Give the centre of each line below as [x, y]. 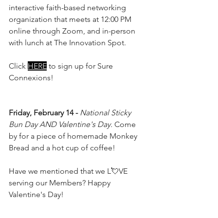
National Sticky [106, 112]
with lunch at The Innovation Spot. [67, 42]
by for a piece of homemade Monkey [74, 136]
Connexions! [31, 77]
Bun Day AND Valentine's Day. [61, 124]
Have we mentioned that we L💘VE [69, 171]
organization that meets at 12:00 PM [71, 19]
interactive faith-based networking [68, 7]
